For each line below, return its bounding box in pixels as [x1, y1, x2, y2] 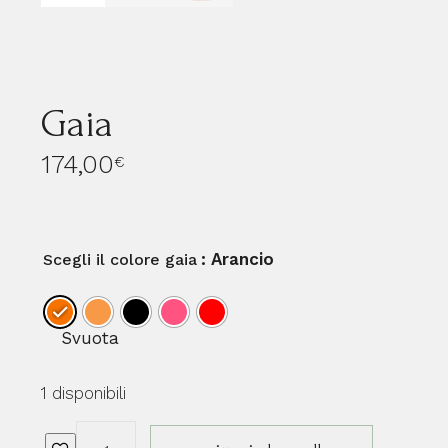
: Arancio [201, 249, 275, 269]
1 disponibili [41, 383, 127, 403]
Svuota [61, 328, 120, 348]
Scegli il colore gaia [43, 250, 198, 269]
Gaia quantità [75, 417, 190, 441]
